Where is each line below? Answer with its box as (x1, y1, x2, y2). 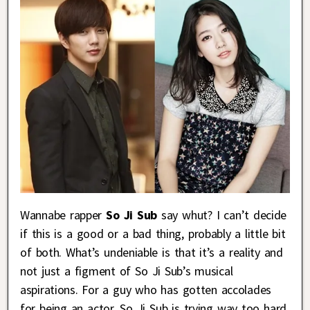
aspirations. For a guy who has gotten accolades (20, 281, 271, 298)
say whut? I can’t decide (157, 206, 287, 223)
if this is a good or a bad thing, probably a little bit (20, 225, 286, 241)
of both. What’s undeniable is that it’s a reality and (20, 244, 283, 260)
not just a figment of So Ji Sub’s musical (20, 262, 233, 279)
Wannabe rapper (20, 206, 107, 223)
